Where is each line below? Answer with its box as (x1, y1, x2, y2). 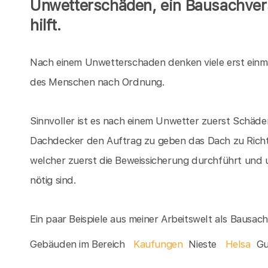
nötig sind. (30, 174, 77, 187)
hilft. (30, 16, 61, 34)
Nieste (188, 238, 220, 251)
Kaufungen (133, 238, 183, 251)
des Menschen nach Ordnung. (30, 76, 165, 89)
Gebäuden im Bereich (30, 238, 128, 251)
